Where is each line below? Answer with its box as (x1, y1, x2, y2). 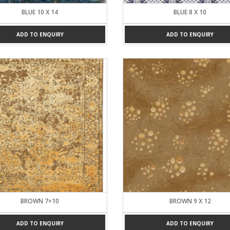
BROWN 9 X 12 (169, 197, 211, 205)
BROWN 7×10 (21, 197, 60, 205)
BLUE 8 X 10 (174, 7, 207, 16)
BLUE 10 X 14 (22, 7, 59, 16)
